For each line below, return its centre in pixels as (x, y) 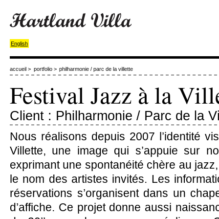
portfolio (43, 69)
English (20, 44)
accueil (18, 69)
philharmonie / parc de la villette (96, 69)
